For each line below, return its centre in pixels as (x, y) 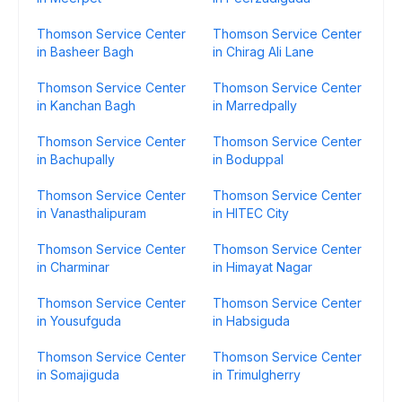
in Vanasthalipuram (92, 213)
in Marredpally (255, 105)
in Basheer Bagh (85, 52)
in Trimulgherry (257, 375)
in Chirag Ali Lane (263, 52)
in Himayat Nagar (262, 267)
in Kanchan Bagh (86, 105)
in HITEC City (251, 213)
